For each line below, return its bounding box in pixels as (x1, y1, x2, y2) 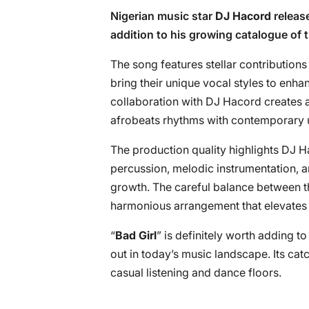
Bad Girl (115, 228, 157, 242)
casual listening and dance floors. (110, 266, 281, 279)
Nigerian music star (110, 9, 215, 23)
